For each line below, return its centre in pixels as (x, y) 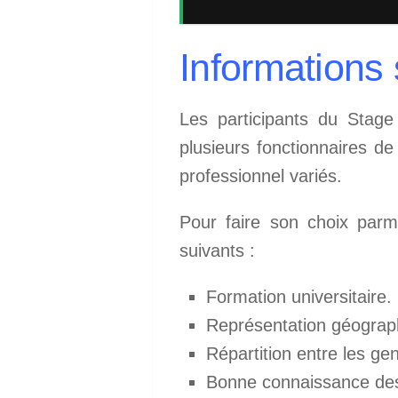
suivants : (217, 250)
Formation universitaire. (299, 297)
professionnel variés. (261, 175)
